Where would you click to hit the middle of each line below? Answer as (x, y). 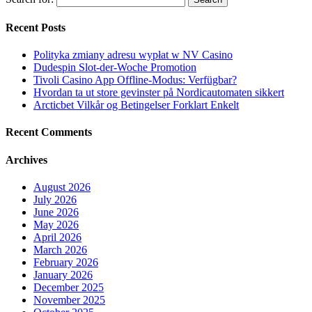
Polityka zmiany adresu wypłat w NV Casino (133, 55)
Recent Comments (49, 132)
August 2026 (62, 187)
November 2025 (69, 299)
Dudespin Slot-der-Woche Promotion (115, 68)
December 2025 (69, 287)
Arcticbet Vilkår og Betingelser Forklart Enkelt (136, 105)
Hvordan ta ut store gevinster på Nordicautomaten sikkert (159, 93)
